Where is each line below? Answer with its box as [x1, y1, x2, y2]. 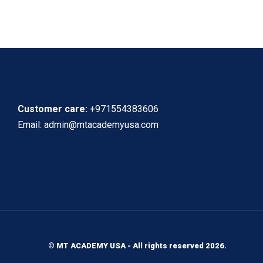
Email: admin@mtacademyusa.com [18, 119, 159, 130]
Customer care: [18, 103, 87, 114]
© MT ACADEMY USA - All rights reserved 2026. [48, 241, 227, 250]
